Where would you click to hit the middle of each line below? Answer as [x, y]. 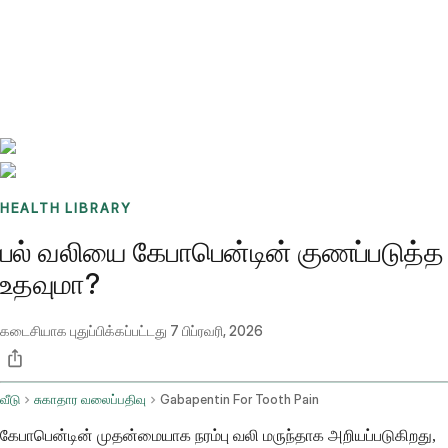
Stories [124, 25]
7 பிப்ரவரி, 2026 [216, 331]
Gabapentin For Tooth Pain [239, 400]
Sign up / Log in [100, 49]
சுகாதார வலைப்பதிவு [90, 400]
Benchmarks [63, 25]
